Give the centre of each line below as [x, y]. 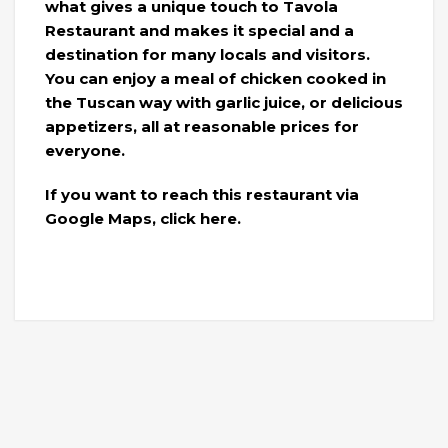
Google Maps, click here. [143, 218]
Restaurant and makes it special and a [199, 30]
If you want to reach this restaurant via [202, 194]
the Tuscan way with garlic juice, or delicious [224, 102]
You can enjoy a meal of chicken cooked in [215, 78]
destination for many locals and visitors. [207, 54]
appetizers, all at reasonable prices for [202, 126]
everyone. [85, 150]
